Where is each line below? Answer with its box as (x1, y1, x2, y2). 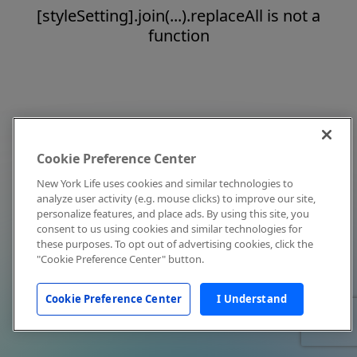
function (147, 25, 210, 46)
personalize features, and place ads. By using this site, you (37, 206, 309, 221)
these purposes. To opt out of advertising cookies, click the (37, 237, 313, 251)
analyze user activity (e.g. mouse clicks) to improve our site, (37, 191, 316, 206)
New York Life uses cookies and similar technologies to (37, 176, 293, 190)
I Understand (217, 292, 287, 306)
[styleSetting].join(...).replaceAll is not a (37, 5, 320, 26)
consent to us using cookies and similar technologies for (37, 222, 302, 236)
